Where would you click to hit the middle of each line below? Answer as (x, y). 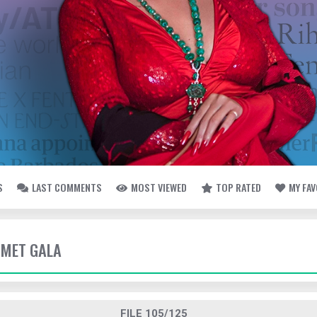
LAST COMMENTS (67, 187)
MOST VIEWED (159, 187)
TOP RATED (238, 187)
